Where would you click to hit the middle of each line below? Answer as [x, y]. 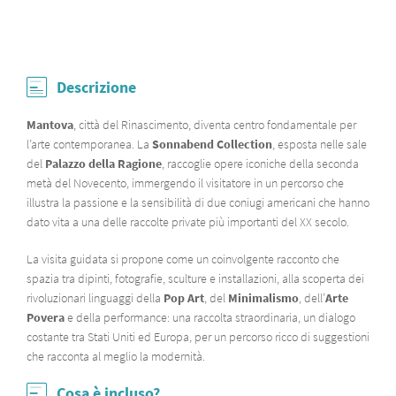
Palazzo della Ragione [103, 164]
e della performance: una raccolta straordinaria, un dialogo [210, 317]
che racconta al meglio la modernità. [116, 356]
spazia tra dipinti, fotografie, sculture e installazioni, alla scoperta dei [195, 278]
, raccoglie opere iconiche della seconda [260, 164]
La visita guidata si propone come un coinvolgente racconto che [183, 259]
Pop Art [184, 298]
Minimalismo [263, 298]
